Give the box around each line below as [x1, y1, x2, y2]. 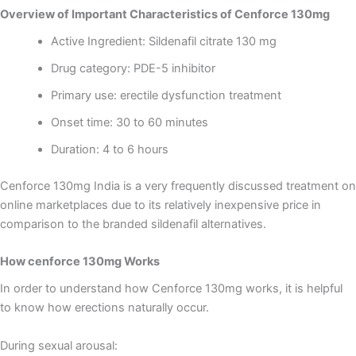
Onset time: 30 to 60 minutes [50, 114, 208, 130]
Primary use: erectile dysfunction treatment [50, 87, 281, 103]
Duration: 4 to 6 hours [50, 141, 168, 157]
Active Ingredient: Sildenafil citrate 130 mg [50, 33, 277, 48]
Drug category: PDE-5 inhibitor [50, 60, 215, 75]
